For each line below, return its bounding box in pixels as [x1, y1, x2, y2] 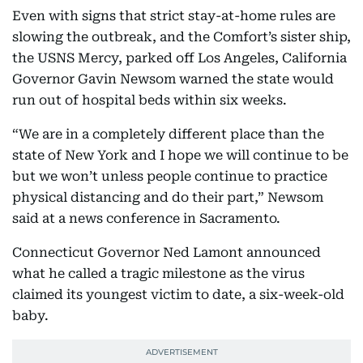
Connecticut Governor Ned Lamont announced [12, 245, 321, 260]
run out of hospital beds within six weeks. [12, 92, 287, 108]
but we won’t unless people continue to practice [12, 169, 327, 184]
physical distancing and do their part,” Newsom [12, 190, 323, 205]
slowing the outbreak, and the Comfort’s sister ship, [12, 29, 351, 45]
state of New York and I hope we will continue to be [12, 147, 348, 163]
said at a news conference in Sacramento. [12, 211, 280, 226]
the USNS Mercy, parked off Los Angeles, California [12, 50, 347, 66]
